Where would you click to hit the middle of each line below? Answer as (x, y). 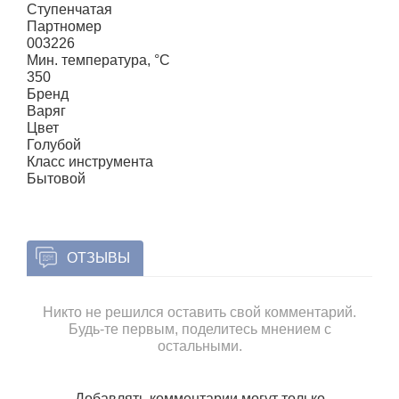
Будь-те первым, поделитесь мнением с (199, 329)
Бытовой (56, 179)
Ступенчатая (69, 9)
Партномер (64, 26)
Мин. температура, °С (98, 60)
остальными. (199, 346)
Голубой (54, 145)
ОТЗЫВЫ (98, 258)
